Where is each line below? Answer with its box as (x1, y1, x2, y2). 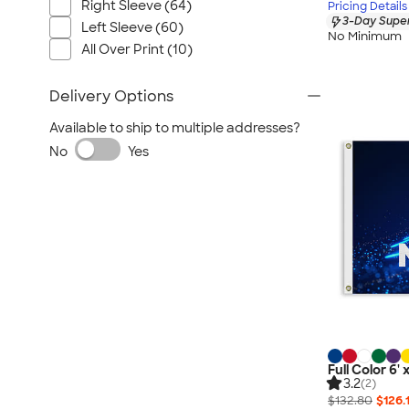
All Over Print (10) (81, 41, 193, 58)
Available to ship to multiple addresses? (49, 120, 300, 136)
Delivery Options (49, 87, 173, 106)
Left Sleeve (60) (81, 19, 184, 36)
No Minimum (328, 27, 402, 44)
